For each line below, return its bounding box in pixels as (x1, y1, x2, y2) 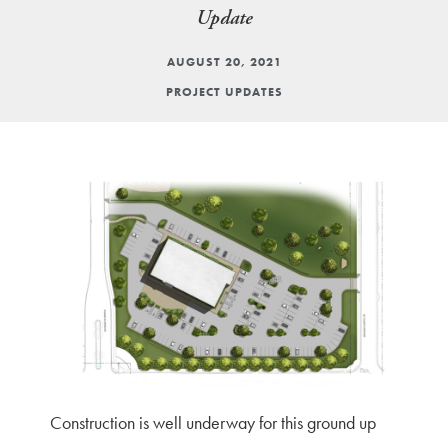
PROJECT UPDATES (165, 84, 283, 101)
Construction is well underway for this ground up (50, 411, 376, 435)
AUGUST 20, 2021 (166, 54, 282, 71)
